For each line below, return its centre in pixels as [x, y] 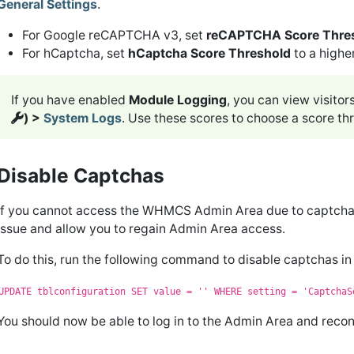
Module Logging [178, 100]
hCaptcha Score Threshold [209, 53]
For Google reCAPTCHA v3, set [114, 35]
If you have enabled [70, 100]
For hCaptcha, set [75, 53]
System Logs [83, 118]
